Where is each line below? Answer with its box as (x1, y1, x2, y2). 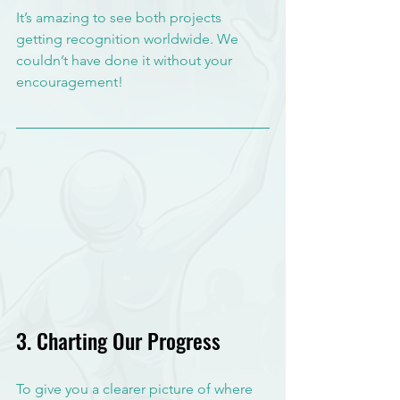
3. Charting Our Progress (16, 324, 221, 357)
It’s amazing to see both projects (16, 8, 225, 26)
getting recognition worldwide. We (16, 29, 242, 47)
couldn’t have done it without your (16, 51, 236, 69)
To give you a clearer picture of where (16, 380, 256, 398)
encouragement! (16, 72, 123, 90)
